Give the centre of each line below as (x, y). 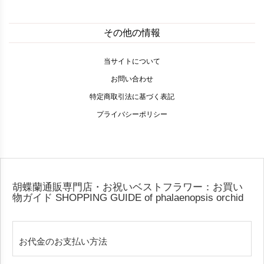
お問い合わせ (132, 79)
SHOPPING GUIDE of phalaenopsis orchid (149, 197)
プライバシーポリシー (132, 114)
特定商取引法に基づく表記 (132, 96)
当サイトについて (132, 61)
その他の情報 (132, 32)
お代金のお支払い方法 (63, 241)
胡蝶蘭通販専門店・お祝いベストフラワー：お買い (128, 187)
